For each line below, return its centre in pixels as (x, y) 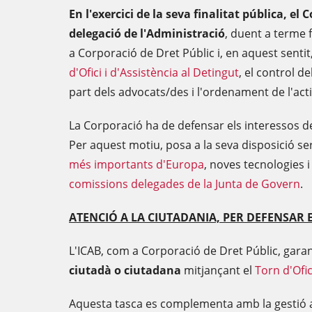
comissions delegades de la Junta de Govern (185, 184)
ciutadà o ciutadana (125, 270)
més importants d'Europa (136, 164)
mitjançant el (218, 270)
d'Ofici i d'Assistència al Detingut (154, 72)
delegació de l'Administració (147, 33)
